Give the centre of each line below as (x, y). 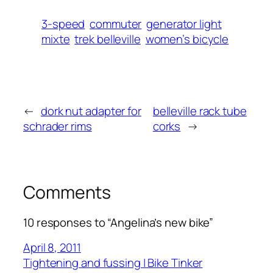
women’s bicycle (187, 39)
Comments (67, 192)
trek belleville (108, 39)
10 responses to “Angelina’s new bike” (119, 223)
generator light (184, 23)
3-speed (63, 23)
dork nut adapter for (91, 111)
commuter (116, 23)
